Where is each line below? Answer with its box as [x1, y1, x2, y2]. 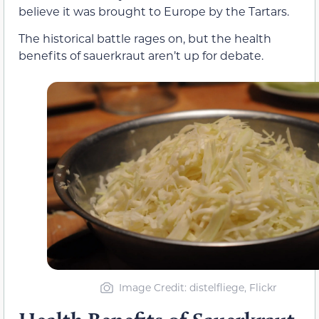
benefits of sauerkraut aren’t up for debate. [19, 48, 263, 63]
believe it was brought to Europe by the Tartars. [19, 4, 289, 19]
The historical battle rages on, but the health [19, 31, 271, 46]
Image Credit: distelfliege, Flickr [118, 280, 277, 294]
